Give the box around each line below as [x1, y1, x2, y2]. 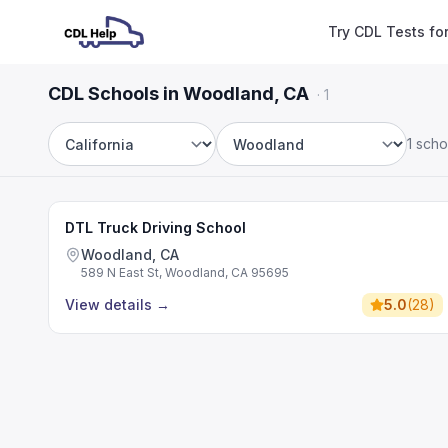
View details [65, 296, 152, 313]
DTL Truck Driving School [65, 219, 246, 236]
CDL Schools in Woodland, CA [48, 83, 309, 104]
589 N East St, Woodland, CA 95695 [81, 265, 289, 280]
